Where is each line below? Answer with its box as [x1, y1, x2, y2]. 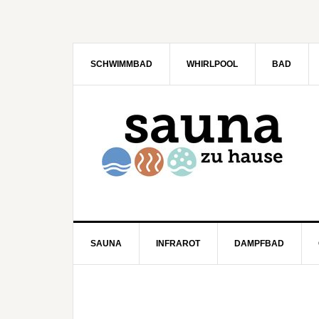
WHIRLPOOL [187, 59, 238, 69]
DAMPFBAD [234, 239, 284, 249]
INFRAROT [156, 239, 200, 249]
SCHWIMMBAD [90, 59, 152, 69]
